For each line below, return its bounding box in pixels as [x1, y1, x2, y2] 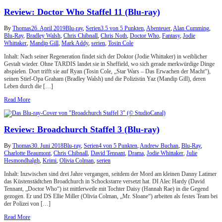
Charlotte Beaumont [4, 150, 51, 157]
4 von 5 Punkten [99, 142, 137, 150]
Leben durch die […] [4, 82, 53, 90]
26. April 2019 [31, 24, 65, 32]
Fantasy [162, 32, 180, 39]
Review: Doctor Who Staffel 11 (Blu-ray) [4, 6, 160, 17]
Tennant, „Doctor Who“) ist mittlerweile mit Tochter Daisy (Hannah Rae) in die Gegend [4, 185, 209, 193]
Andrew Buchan [140, 142, 178, 150]
